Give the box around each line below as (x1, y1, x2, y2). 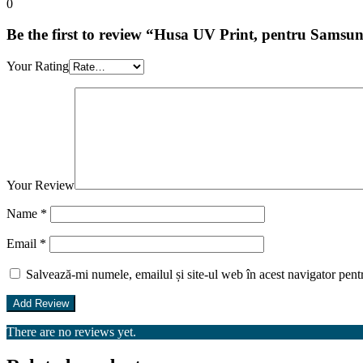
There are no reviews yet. (6, 325, 136, 340)
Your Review (6, 178, 75, 193)
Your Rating (6, 59, 69, 74)
